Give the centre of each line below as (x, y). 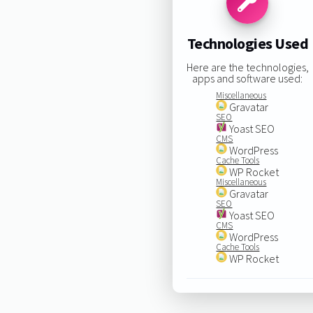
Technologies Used (248, 44)
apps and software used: (248, 78)
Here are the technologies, (247, 67)
